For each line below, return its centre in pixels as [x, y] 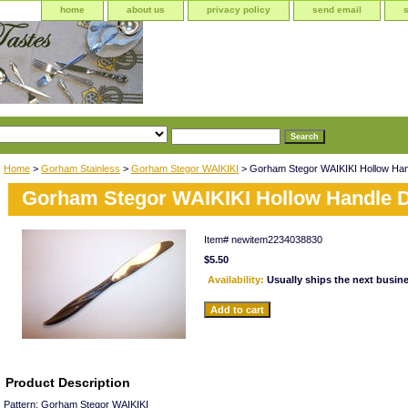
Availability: [237, 279]
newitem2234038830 [277, 239]
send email [337, 10]
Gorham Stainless [81, 168]
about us [146, 10]
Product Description [68, 382]
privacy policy [239, 10]
